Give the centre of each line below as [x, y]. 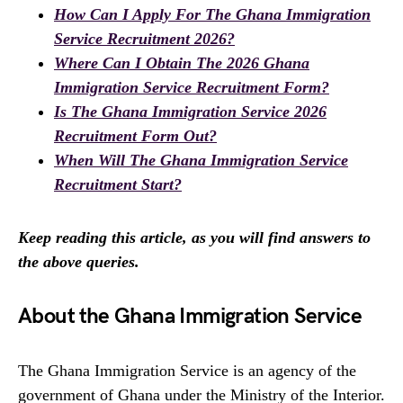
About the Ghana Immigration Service [190, 316]
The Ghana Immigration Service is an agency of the [187, 371]
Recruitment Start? [118, 184]
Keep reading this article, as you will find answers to [194, 237]
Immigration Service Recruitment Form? [192, 87]
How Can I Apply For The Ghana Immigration [212, 14]
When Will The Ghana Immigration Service [201, 160]
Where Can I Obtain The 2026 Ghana [182, 63]
